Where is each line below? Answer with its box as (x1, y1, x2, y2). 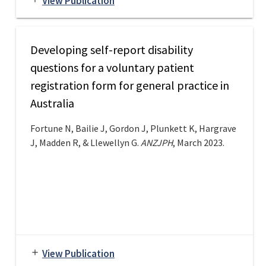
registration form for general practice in (30, 78, 229, 93)
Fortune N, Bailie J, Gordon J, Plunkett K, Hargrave (30, 122, 236, 135)
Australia (30, 96, 74, 111)
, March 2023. (172, 137, 224, 149)
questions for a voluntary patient (30, 60, 194, 75)
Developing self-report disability (30, 42, 193, 58)
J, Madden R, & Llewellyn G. (30, 137, 141, 149)
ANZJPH (140, 137, 173, 149)
